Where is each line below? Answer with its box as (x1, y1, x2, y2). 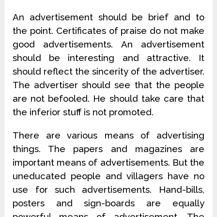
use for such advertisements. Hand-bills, (13, 184, 204, 195)
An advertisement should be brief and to (13, 12, 204, 23)
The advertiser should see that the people (13, 79, 204, 91)
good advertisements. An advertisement (13, 39, 204, 50)
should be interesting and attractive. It (13, 52, 204, 63)
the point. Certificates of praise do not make (13, 25, 204, 36)
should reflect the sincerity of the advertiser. (13, 66, 204, 77)
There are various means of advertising (13, 130, 204, 141)
